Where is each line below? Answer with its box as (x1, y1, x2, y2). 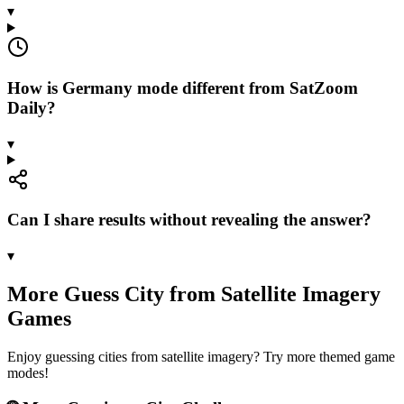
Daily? (7, 97, 56, 117)
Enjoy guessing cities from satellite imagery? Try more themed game (7, 348, 395, 364)
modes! (7, 364, 49, 381)
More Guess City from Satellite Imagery (7, 281, 381, 306)
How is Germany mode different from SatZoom (7, 78, 358, 97)
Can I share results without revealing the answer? (7, 210, 372, 230)
